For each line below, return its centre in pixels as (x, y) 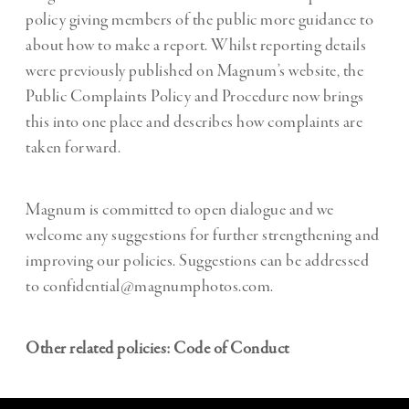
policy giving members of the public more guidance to (199, 21)
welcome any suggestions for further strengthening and (203, 236)
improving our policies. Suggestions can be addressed (197, 262)
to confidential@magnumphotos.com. (150, 287)
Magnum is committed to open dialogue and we (180, 210)
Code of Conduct (231, 349)
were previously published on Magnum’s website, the (194, 72)
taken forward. (73, 148)
